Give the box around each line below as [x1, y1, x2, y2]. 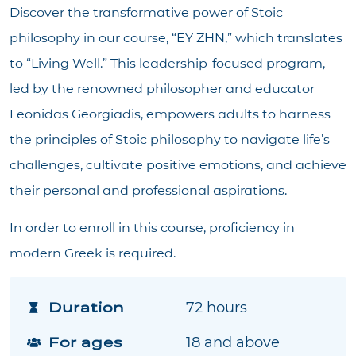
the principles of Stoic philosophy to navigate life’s [10, 132, 330, 148]
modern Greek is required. [10, 245, 176, 261]
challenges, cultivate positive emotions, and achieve [10, 157, 346, 173]
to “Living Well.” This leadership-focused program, [10, 56, 325, 72]
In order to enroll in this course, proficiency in [10, 219, 295, 235]
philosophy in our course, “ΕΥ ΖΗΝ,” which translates [10, 30, 342, 46]
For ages [48, 334, 122, 352]
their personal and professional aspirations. [10, 183, 287, 199]
